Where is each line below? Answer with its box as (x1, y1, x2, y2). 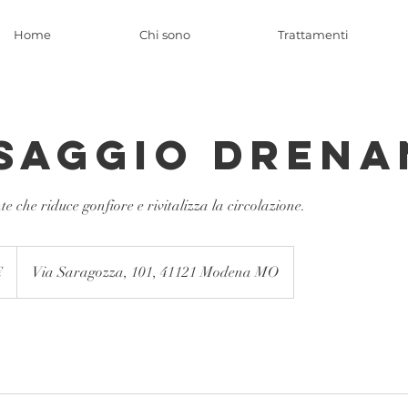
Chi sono (138, 27, 190, 42)
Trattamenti (278, 27, 349, 42)
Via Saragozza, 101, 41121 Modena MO (32, 263, 279, 281)
